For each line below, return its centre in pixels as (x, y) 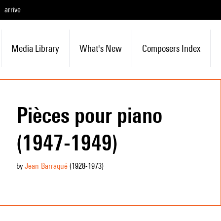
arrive (13, 10)
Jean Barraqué (46, 166)
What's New (100, 48)
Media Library (35, 48)
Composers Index (171, 48)
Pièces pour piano (89, 115)
